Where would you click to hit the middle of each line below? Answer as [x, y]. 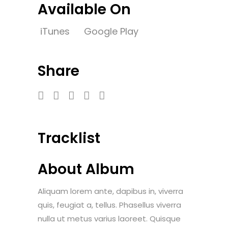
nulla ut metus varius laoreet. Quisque [109, 219]
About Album [86, 169]
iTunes [56, 32]
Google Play [111, 32]
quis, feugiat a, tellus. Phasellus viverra [109, 205]
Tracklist [69, 138]
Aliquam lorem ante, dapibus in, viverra [110, 191]
